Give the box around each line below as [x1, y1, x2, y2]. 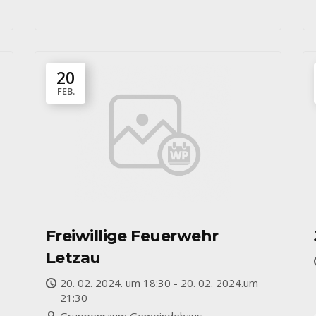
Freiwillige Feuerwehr [46, 226, 219, 245]
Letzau [46, 248, 101, 267]
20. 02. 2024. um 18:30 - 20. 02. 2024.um [60, 276, 258, 290]
